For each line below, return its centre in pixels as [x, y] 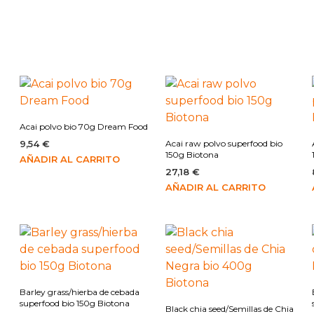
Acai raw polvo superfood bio [224, 144]
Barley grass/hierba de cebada [80, 292]
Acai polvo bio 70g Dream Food [84, 127]
